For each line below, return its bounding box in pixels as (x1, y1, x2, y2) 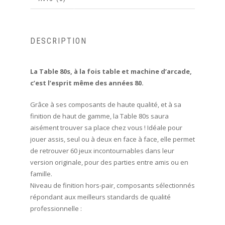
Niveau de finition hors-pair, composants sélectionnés (30, 180, 195, 190)
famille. (30, 169, 52, 178)
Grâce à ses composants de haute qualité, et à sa (30, 99, 181, 109)
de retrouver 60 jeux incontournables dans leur (30, 146, 174, 155)
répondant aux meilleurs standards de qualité (30, 192, 171, 201)
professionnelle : (30, 203, 82, 213)
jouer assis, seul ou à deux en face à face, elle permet (30, 134, 195, 144)
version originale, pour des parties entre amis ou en (30, 157, 188, 167)
